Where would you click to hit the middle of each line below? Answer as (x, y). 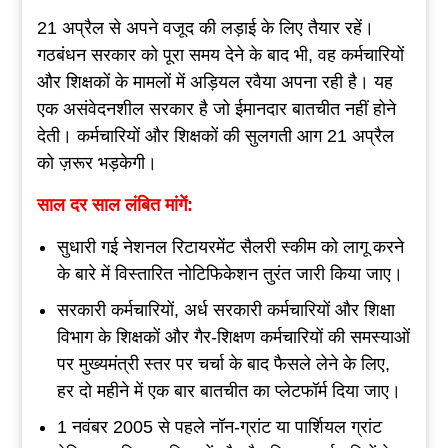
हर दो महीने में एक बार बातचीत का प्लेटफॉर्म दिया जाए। (228, 390)
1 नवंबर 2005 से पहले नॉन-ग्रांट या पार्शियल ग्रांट (219, 426)
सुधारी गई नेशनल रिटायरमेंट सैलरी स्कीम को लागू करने (230, 246)
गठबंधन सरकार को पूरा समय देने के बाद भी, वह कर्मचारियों (220, 54)
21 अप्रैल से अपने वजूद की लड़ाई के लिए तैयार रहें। (205, 27)
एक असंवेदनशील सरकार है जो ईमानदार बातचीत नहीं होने (216, 108)
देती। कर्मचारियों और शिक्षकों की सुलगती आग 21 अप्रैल (215, 135)
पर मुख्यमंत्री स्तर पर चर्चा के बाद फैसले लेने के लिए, (223, 363)
